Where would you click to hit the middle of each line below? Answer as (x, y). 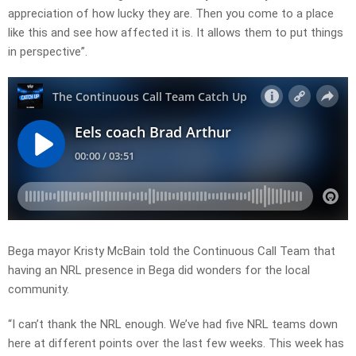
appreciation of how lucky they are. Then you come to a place (171, 13)
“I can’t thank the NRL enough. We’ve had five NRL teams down (173, 324)
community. (39, 289)
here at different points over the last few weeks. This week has (176, 343)
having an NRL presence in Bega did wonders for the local (159, 270)
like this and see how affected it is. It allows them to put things (176, 32)
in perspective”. (48, 51)
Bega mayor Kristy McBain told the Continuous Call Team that (172, 251)
